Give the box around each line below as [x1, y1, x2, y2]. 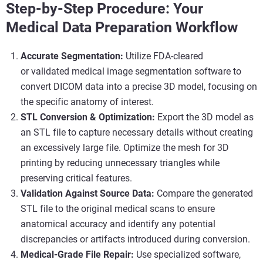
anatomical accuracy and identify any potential [21, 218, 215, 230]
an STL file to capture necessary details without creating [21, 127, 253, 139]
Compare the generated [154, 188, 253, 200]
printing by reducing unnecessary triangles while [21, 157, 220, 169]
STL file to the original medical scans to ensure [21, 203, 215, 215]
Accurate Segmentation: [21, 50, 123, 62]
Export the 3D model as [155, 112, 254, 123]
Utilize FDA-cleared [123, 50, 203, 62]
